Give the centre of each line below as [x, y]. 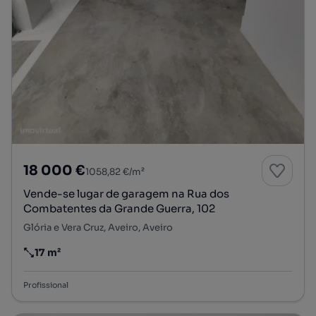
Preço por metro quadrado [89, 259]
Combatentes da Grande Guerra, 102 [119, 209]
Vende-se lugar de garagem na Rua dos [126, 194]
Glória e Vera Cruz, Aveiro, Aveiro [98, 228]
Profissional [46, 285]
